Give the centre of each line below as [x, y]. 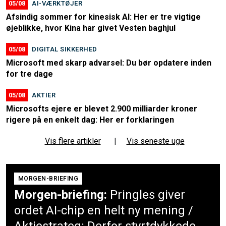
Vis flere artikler [73, 141]
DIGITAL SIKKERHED [65, 49]
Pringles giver [148, 195]
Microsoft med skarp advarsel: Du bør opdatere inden [109, 63]
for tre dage [30, 74]
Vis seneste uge [155, 141]
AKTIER [44, 95]
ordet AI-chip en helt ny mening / [104, 211]
